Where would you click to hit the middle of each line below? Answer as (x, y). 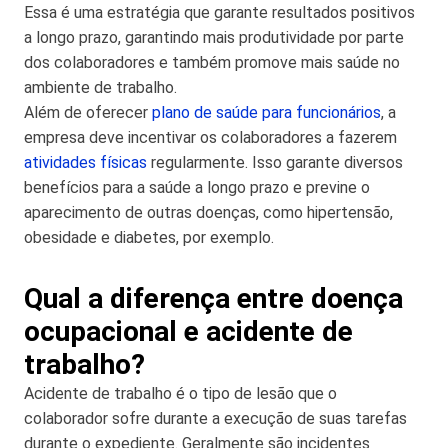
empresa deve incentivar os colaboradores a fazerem (210, 137)
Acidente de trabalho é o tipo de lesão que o (180, 393)
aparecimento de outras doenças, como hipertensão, (208, 212)
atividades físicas (85, 162)
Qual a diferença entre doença (213, 298)
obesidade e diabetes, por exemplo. (149, 237)
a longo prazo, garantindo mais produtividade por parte (214, 37)
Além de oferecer (88, 112)
